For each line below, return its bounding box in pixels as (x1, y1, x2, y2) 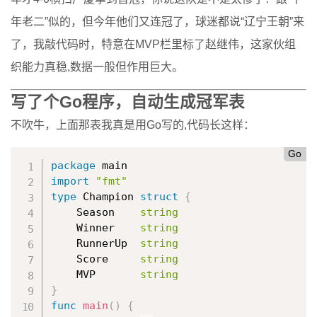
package (51, 159, 96, 172)
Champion (76, 190, 140, 203)
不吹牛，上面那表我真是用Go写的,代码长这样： (11, 119, 255, 131)
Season (51, 206, 140, 219)
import (51, 175, 89, 188)
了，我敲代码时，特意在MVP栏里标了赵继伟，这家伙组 (11, 38, 296, 50)
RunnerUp (51, 237, 140, 250)
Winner (51, 221, 140, 234)
